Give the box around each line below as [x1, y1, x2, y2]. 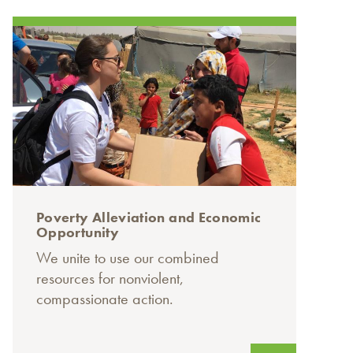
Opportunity [36, 223, 119, 242]
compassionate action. [36, 288, 173, 310]
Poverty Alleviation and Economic [36, 208, 262, 227]
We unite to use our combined [36, 247, 219, 269]
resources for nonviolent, [36, 268, 184, 289]
